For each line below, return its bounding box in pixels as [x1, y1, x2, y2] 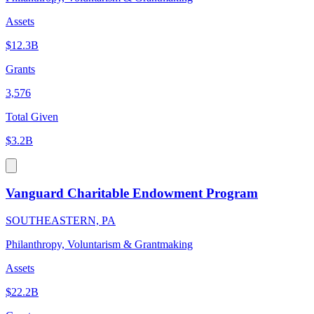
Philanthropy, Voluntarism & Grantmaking [6, 238, 193, 250]
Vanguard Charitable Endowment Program [6, 186, 258, 201]
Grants [6, 62, 35, 75]
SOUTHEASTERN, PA [6, 214, 116, 226]
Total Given [6, 110, 58, 123]
